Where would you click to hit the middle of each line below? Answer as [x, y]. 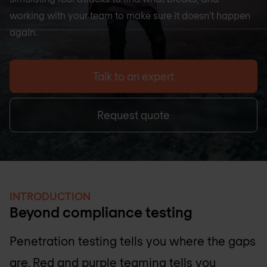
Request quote [133, 115]
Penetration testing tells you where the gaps [133, 241]
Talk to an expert [133, 76]
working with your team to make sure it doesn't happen [130, 15]
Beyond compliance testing [101, 212]
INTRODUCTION [50, 196]
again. [23, 32]
